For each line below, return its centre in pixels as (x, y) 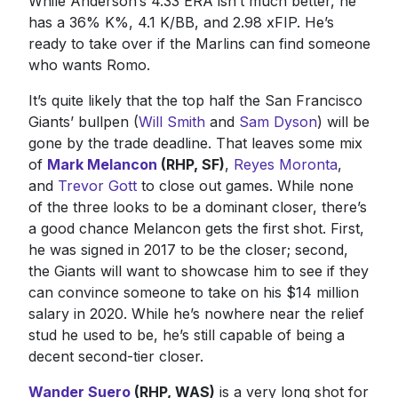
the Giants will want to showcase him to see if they (198, 271)
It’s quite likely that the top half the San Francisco (195, 100)
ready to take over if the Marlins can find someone (199, 43)
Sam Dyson (278, 121)
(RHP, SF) (191, 164)
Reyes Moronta (285, 164)
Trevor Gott (97, 185)
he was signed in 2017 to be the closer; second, (188, 249)
